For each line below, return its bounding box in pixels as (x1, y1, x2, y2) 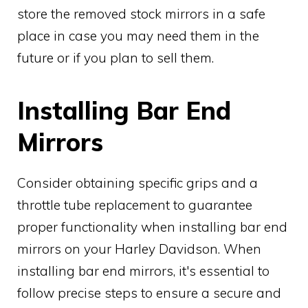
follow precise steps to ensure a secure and (17, 284, 281, 301)
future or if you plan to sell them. (17, 49, 214, 66)
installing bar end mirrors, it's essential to (17, 262, 269, 279)
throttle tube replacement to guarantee (17, 196, 252, 213)
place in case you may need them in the (17, 27, 259, 44)
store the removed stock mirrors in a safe (17, 5, 265, 22)
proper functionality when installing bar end (17, 218, 287, 235)
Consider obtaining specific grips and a (17, 174, 258, 191)
